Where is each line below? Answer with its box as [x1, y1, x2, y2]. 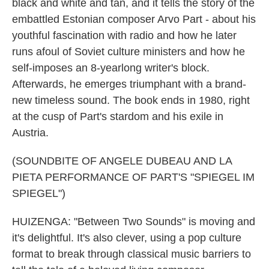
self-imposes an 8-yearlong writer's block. [12, 62, 210, 74]
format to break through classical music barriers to [12, 248, 251, 260]
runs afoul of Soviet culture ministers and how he [12, 46, 245, 58]
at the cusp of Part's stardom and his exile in [12, 110, 223, 122]
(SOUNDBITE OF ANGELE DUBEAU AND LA [12, 155, 232, 167]
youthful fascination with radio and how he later [12, 29, 237, 41]
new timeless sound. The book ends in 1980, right [12, 94, 250, 106]
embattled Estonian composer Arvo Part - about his [12, 13, 256, 25]
